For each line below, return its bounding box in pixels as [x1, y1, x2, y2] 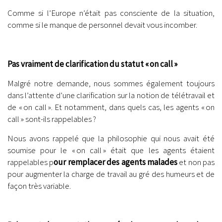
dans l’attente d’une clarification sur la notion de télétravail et [7, 90, 215, 101]
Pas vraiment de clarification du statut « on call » [7, 58, 177, 69]
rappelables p [7, 157, 54, 168]
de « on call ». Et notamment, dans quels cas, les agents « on [7, 102, 215, 113]
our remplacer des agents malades [54, 157, 177, 168]
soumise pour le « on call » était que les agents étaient [7, 145, 215, 156]
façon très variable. [7, 180, 71, 192]
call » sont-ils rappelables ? [7, 113, 96, 125]
